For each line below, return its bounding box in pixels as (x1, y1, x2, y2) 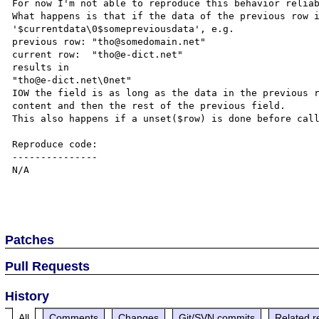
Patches (5, 232, 55, 247)
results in (12, 61, 70, 73)
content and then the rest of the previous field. (12, 100, 286, 111)
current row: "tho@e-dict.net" (12, 48, 184, 60)
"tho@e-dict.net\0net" (12, 74, 132, 85)
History (5, 288, 50, 303)
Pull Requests (5, 258, 90, 273)
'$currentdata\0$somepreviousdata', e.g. (12, 23, 235, 34)
